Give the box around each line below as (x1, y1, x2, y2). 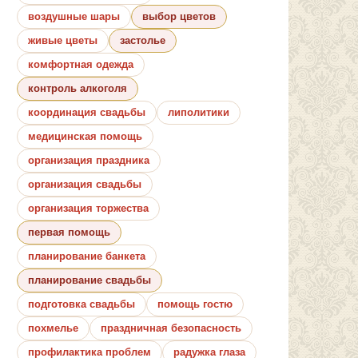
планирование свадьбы (28, 273, 151, 286)
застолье (120, 34, 165, 46)
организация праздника (28, 153, 149, 166)
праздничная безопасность (101, 321, 241, 334)
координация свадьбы (28, 105, 145, 118)
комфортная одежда (28, 58, 133, 70)
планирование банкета (28, 249, 145, 262)
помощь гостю (157, 297, 233, 310)
